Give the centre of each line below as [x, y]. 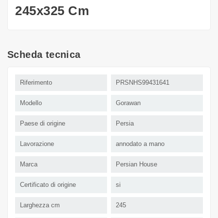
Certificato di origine [48, 184]
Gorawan [128, 103]
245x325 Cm [52, 10]
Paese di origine [43, 123]
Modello [31, 103]
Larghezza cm [40, 205]
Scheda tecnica [44, 54]
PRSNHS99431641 [143, 82]
